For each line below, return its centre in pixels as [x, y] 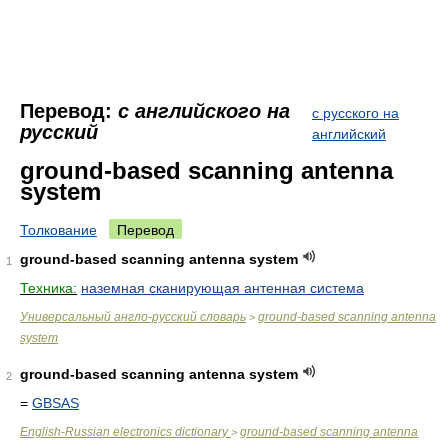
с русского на [355, 113]
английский [349, 134]
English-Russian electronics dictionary [125, 432]
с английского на [204, 111]
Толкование [58, 230]
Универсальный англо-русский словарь [133, 317]
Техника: [48, 288]
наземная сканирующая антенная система [222, 288]
